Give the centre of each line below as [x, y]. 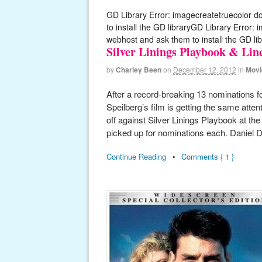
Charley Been [139, 70]
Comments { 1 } [208, 157]
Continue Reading [136, 157]
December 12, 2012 [205, 69]
